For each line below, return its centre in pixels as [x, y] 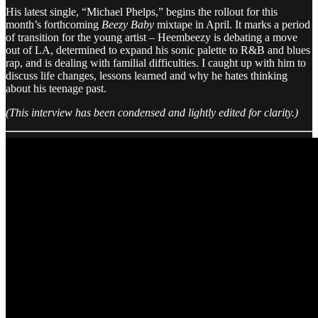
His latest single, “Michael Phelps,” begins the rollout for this [142, 11]
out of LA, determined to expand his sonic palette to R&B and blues [158, 50]
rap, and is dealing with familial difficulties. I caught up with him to [156, 62]
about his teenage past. [56, 88]
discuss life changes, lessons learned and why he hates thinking [147, 75]
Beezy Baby [128, 24]
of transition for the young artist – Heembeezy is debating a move [152, 37]
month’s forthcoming [54, 24]
